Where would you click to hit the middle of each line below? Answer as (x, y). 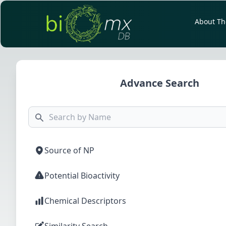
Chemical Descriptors (85, 201)
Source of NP (69, 150)
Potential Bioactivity (82, 175)
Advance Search (159, 83)
